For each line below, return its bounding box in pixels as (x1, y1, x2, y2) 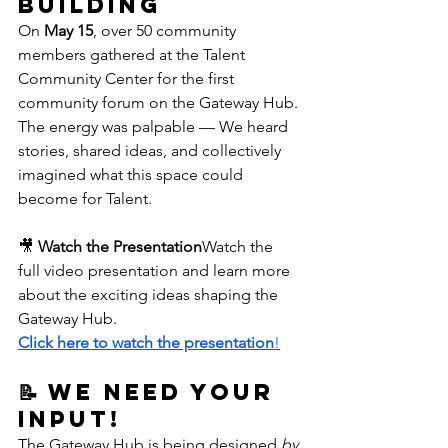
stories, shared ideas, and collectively (18, 141, 285, 160)
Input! (18, 405, 121, 433)
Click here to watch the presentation (18, 333, 274, 352)
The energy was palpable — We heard (18, 117, 292, 136)
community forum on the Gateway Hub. (18, 93, 302, 112)
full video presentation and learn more (18, 261, 294, 280)
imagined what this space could (18, 165, 247, 184)
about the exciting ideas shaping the (18, 285, 282, 304)
